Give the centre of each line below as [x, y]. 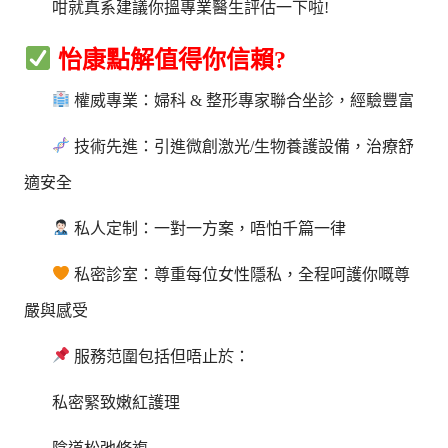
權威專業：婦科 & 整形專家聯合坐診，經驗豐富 [242, 100]
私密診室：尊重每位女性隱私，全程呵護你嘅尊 [240, 274]
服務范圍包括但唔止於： [160, 356]
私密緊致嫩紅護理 [116, 402]
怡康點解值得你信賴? [168, 59]
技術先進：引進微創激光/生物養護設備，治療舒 [242, 146]
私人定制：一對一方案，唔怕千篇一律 [208, 228]
